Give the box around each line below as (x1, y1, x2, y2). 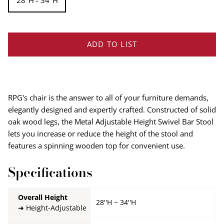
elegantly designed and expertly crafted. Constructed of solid (8, 104, 216, 114)
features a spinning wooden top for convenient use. (8, 140, 185, 150)
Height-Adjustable (26, 202, 86, 212)
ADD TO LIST (86, 39, 137, 49)
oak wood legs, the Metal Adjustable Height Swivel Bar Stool (8, 116, 213, 126)
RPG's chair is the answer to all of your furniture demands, (8, 92, 208, 102)
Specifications (8, 162, 92, 182)
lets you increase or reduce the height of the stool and (8, 128, 193, 138)
